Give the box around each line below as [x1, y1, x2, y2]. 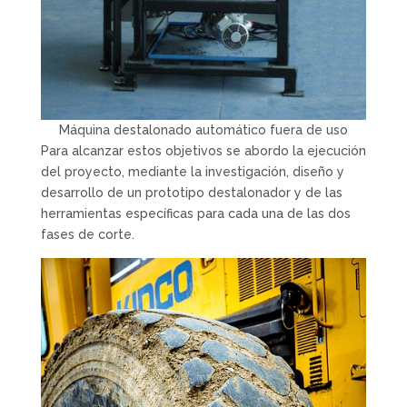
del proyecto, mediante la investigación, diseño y [40, 164, 344, 180]
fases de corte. [40, 227, 134, 243]
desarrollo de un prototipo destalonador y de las [40, 185, 342, 201]
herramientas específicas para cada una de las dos [40, 206, 351, 222]
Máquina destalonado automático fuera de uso [58, 123, 348, 138]
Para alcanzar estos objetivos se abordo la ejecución [40, 144, 366, 159]
